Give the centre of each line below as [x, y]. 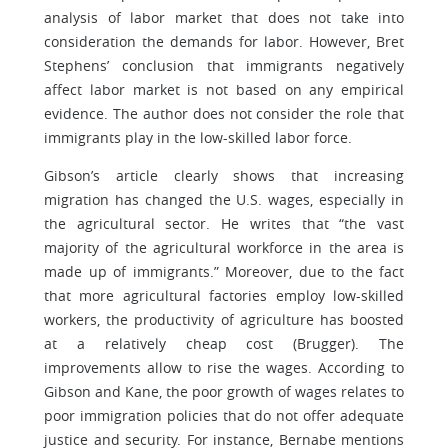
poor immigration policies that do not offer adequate [224, 415]
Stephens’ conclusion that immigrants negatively [224, 65]
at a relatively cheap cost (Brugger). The [224, 343]
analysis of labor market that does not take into [224, 17]
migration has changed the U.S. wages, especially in [224, 199]
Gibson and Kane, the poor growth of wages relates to [224, 391]
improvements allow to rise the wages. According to [224, 367]
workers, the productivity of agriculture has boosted [224, 319]
